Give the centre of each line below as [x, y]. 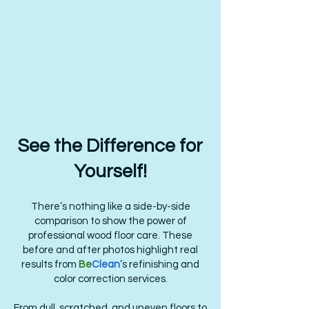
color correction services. [110, 279]
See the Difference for [110, 146]
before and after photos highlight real [110, 250]
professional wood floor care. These [110, 236]
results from [50, 265]
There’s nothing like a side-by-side [110, 207]
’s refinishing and [160, 265]
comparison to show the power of [110, 221]
